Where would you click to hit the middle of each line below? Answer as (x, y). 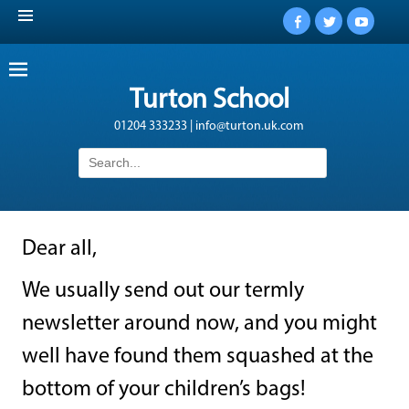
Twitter (349, 36)
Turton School (209, 100)
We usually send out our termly (163, 291)
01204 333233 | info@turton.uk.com (209, 126)
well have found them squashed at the (198, 357)
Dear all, (59, 249)
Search (96, 156)
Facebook (325, 36)
